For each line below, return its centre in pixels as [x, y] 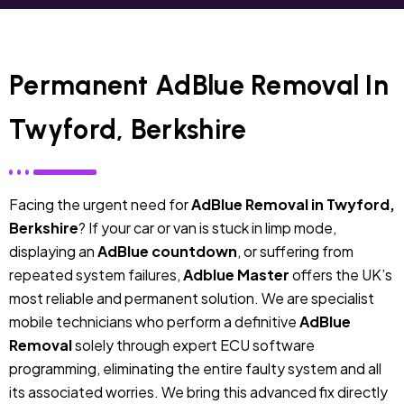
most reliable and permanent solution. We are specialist [192, 298]
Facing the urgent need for [100, 204]
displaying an [53, 251]
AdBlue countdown [167, 251]
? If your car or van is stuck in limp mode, [207, 227]
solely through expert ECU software [193, 344]
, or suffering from [295, 251]
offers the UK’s [341, 274]
